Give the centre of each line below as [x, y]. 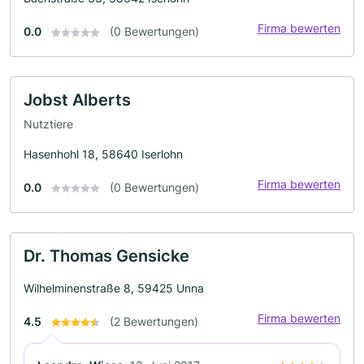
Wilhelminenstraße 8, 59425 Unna [114, 288]
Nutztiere [48, 123]
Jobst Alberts [77, 100]
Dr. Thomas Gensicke [106, 256]
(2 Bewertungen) [154, 321]
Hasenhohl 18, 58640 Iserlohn [103, 154]
